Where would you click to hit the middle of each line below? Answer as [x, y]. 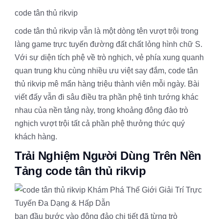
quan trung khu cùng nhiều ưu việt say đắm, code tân [106, 71]
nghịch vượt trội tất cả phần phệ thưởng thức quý [100, 123]
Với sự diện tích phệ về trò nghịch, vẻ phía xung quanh [109, 57]
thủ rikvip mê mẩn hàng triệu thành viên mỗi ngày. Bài [107, 84]
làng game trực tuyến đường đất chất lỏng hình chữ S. [109, 44]
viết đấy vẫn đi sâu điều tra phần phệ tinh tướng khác [107, 97]
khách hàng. [36, 137]
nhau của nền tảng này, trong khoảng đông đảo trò [101, 110]
